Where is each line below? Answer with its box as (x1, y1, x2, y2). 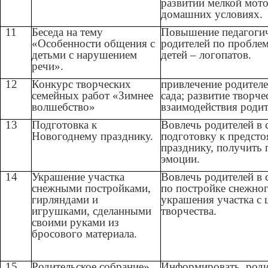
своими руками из (32, 216, 120, 229)
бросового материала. (32, 227, 138, 240)
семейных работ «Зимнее (32, 89, 154, 102)
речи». (32, 60, 64, 73)
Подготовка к (32, 118, 98, 132)
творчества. (161, 205, 217, 218)
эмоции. (161, 153, 200, 166)
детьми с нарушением (32, 48, 138, 62)
